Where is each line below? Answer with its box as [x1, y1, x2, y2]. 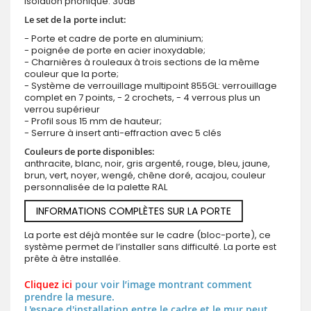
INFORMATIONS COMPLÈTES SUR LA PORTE [36, 204, 231, 219]
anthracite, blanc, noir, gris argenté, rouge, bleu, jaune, [24, 157, 270, 171]
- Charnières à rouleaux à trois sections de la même [24, 56, 260, 69]
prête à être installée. [24, 252, 121, 266]
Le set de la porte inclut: [24, 13, 126, 26]
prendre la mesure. [24, 290, 115, 304]
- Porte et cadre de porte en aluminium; [24, 32, 203, 46]
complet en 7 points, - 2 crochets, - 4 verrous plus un [24, 91, 260, 105]
